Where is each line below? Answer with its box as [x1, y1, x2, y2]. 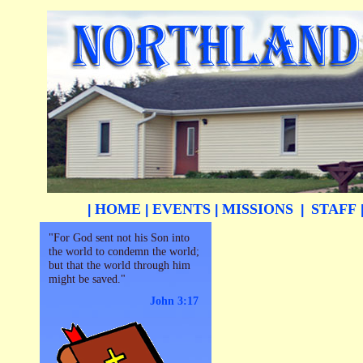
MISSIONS [222, 201, 293, 217]
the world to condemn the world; [49, 245, 199, 258]
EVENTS [152, 201, 211, 217]
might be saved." [49, 272, 126, 285]
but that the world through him [49, 258, 190, 271]
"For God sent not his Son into [49, 231, 190, 244]
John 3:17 [150, 294, 199, 307]
